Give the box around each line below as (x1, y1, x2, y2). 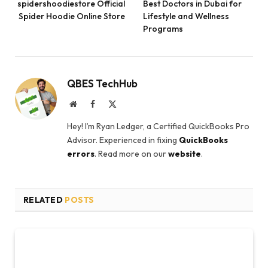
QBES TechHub (67, 77, 138, 90)
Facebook (95, 99, 127, 108)
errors (67, 148, 95, 159)
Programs (143, 23, 183, 34)
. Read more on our (95, 148, 168, 159)
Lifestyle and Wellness (143, 10, 229, 22)
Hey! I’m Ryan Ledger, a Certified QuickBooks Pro (67, 120, 249, 132)
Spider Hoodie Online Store (19, 10, 125, 22)
